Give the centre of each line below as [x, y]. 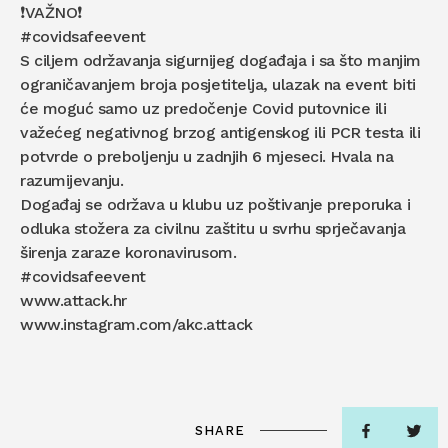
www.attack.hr [73, 300]
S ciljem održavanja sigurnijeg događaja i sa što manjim [220, 60]
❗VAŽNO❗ [51, 12]
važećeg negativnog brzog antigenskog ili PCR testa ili [220, 132]
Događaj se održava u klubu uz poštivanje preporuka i [215, 204]
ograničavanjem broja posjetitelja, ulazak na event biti [218, 84]
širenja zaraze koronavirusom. [128, 252]
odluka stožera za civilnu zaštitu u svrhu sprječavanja [213, 228]
